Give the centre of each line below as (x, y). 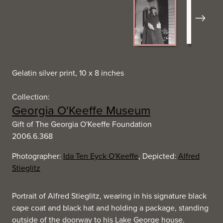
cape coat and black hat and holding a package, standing (110, 208)
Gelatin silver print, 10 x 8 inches (68, 73)
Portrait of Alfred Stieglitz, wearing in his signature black (109, 196)
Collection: (31, 97)
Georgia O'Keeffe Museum (81, 110)
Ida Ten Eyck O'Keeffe (101, 156)
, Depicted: (158, 156)
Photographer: (38, 156)
